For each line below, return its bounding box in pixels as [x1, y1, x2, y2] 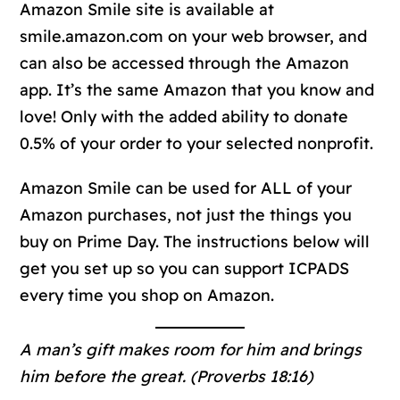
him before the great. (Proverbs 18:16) [20, 365, 314, 387]
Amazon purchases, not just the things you [20, 204, 353, 225]
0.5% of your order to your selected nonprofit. [20, 132, 374, 154]
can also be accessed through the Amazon [20, 52, 350, 73]
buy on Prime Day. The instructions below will [20, 230, 371, 252]
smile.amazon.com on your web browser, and [20, 25, 368, 46]
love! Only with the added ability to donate [20, 105, 349, 127]
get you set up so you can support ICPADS [20, 257, 350, 279]
